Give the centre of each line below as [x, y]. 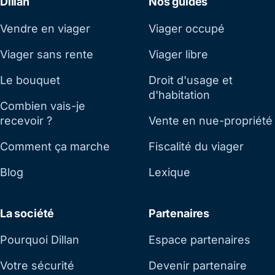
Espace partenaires [199, 240]
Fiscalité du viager [196, 146]
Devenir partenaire [198, 266]
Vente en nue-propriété [211, 120]
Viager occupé [187, 28]
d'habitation [179, 95]
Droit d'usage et [191, 80]
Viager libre [178, 54]
